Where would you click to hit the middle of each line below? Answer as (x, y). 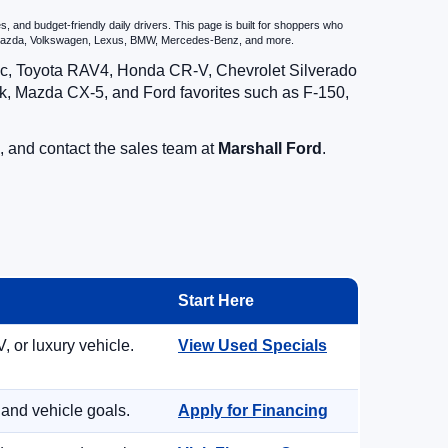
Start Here (216, 300)
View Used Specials (252, 345)
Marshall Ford (270, 148)
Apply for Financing (253, 410)
